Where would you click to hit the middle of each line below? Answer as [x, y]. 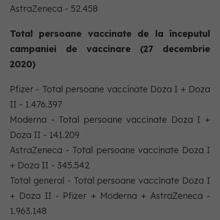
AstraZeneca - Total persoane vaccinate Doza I [110, 150]
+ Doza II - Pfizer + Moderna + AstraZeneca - [110, 196]
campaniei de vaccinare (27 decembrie [110, 49]
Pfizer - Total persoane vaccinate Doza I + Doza [110, 89]
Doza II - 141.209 [45, 135]
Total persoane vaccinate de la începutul [110, 34]
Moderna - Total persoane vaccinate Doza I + [110, 120]
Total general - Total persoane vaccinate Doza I [110, 181]
